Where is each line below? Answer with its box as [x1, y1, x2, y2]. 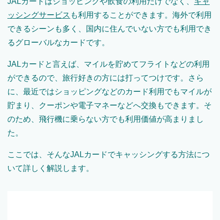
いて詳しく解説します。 [7, 164, 94, 173]
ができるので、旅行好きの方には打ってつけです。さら [7, 74, 204, 82]
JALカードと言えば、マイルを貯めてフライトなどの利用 [7, 60, 210, 69]
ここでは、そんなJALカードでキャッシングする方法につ [7, 150, 210, 159]
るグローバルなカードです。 [7, 38, 110, 47]
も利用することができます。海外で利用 [70, 11, 212, 20]
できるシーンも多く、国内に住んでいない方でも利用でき [7, 25, 212, 33]
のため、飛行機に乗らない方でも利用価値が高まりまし [7, 115, 204, 124]
